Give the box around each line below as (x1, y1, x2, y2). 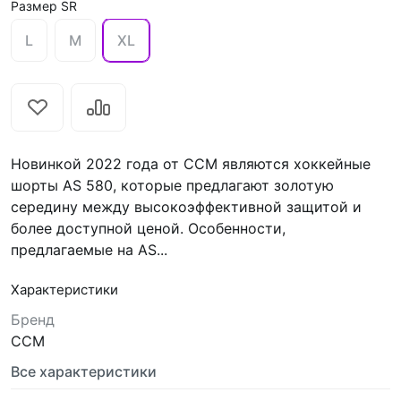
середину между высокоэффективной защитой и (11, 198, 362, 216)
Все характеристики (11, 363, 157, 380)
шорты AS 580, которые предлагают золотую (11, 176, 334, 194)
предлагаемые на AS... (11, 241, 167, 259)
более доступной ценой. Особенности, (11, 219, 286, 237)
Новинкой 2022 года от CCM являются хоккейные (11, 155, 371, 173)
